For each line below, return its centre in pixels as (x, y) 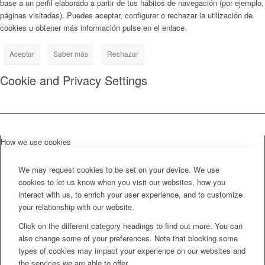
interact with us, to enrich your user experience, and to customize (130, 194)
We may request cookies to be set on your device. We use (119, 169)
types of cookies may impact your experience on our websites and (132, 250)
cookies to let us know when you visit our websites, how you (122, 182)
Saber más (71, 53)
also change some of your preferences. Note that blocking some (128, 238)
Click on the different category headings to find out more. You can (130, 225)
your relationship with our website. (76, 206)
